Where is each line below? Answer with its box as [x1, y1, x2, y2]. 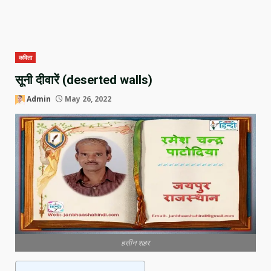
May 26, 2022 [63, 94, 111, 104]
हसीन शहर [121, 237, 150, 248]
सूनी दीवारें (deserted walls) [15, 73, 152, 87]
